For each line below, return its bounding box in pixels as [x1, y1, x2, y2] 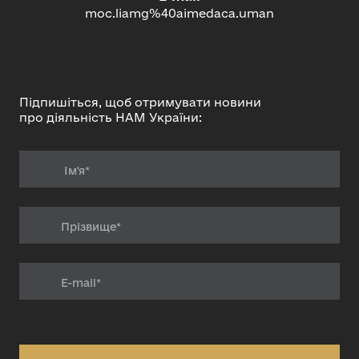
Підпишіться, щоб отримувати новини [19, 95, 261, 110]
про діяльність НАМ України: [19, 111, 202, 125]
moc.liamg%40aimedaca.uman [85, 6, 274, 21]
